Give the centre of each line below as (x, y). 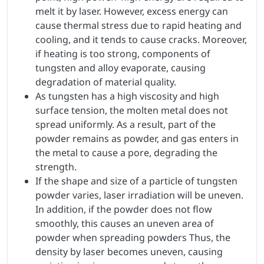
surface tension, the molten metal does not (132, 110)
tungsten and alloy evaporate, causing (121, 67)
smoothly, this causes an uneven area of (125, 223)
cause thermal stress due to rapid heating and (138, 25)
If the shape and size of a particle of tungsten (136, 181)
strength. (56, 166)
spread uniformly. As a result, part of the (126, 124)
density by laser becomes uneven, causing (129, 251)
